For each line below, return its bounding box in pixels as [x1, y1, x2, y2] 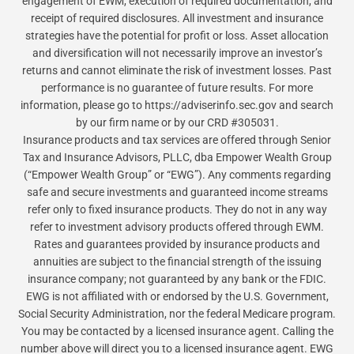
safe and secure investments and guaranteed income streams [26, 186, 328, 199]
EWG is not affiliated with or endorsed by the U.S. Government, [25, 290, 329, 303]
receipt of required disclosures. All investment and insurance [31, 12, 323, 25]
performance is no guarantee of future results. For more [41, 81, 313, 95]
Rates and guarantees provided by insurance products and [34, 238, 320, 251]
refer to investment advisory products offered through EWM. [30, 220, 324, 234]
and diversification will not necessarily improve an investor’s [32, 47, 322, 60]
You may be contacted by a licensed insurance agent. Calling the [21, 325, 333, 338]
